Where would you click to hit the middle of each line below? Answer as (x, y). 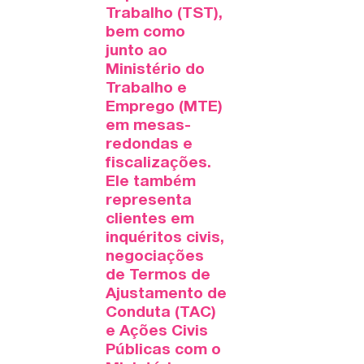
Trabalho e (146, 89)
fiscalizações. (158, 164)
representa (149, 201)
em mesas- (148, 126)
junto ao (136, 52)
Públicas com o (163, 351)
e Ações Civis (157, 332)
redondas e (149, 145)
